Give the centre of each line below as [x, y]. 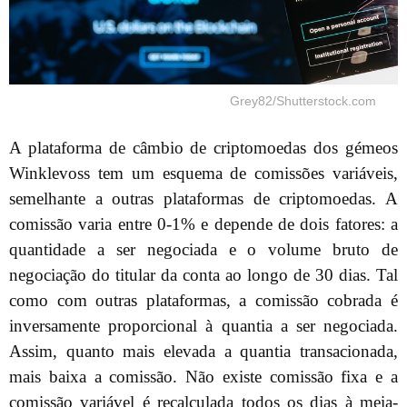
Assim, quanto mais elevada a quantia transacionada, [203, 352]
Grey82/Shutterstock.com [303, 101]
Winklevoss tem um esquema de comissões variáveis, [203, 174]
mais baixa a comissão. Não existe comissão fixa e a [203, 377]
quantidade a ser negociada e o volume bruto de [203, 250]
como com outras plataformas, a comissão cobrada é [203, 301]
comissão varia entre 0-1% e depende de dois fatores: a [203, 224]
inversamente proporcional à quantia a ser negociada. [203, 326]
